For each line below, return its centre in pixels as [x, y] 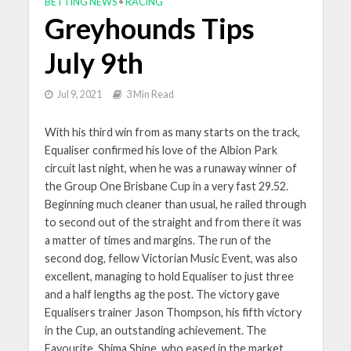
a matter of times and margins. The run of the [157, 240]
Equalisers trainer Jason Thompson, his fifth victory [173, 312]
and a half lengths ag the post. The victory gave [162, 294]
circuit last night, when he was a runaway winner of [170, 168]
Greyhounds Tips [149, 28]
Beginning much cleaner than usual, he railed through [175, 204]
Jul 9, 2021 [79, 94]
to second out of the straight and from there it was [173, 222]
